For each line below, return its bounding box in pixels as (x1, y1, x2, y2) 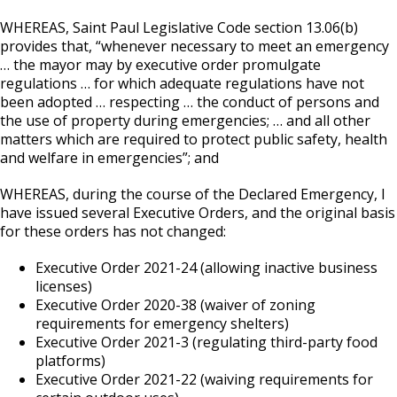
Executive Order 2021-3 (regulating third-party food (35, 331, 378, 352)
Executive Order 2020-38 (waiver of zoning (35, 294, 315, 315)
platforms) (35, 350, 105, 370)
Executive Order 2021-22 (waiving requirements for (35, 369, 373, 389)
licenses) (35, 276, 92, 296)
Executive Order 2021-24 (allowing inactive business (35, 257, 378, 277)
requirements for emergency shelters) (35, 313, 289, 333)
